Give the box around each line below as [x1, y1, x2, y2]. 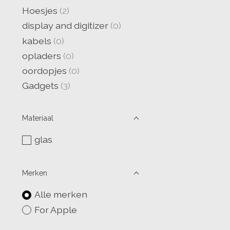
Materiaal [22, 113, 53, 123]
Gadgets [22, 80, 59, 91]
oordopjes [22, 65, 67, 76]
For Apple [34, 204, 77, 215]
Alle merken [34, 189, 87, 200]
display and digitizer [22, 20, 110, 31]
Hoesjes [22, 5, 57, 16]
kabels [22, 35, 51, 46]
